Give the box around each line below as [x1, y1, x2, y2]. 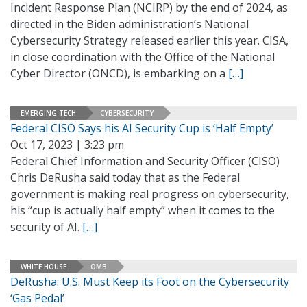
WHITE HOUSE [21, 261, 66, 271]
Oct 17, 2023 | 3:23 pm [10, 137, 124, 152]
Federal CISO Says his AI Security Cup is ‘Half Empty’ [10, 121, 273, 136]
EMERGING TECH [21, 108, 76, 118]
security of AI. [10, 219, 82, 234]
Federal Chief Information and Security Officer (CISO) [10, 153, 280, 169]
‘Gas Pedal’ [10, 291, 64, 306]
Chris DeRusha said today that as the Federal [10, 170, 240, 185]
